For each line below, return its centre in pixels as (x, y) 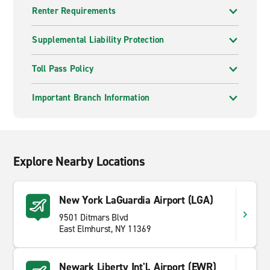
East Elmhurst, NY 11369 (105, 229)
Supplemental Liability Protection (98, 40)
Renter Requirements (74, 11)
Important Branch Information (91, 98)
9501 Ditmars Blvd (94, 218)
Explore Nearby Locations (79, 162)
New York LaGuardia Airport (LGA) (136, 200)
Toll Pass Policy (63, 69)
